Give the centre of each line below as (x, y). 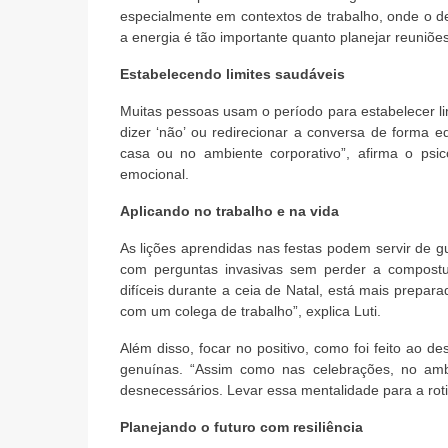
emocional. (154, 174)
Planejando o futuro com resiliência (241, 427)
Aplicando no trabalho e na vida (229, 211)
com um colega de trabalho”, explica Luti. (250, 311)
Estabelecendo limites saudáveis (232, 74)
